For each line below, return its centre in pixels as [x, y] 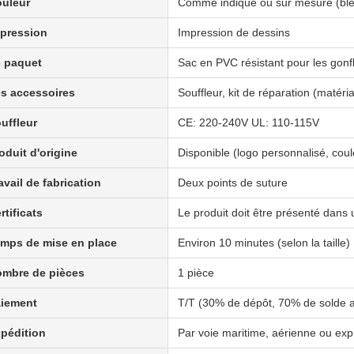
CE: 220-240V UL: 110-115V [249, 122]
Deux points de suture [233, 183]
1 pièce [196, 273]
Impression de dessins [234, 32]
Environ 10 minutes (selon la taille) [264, 243]
